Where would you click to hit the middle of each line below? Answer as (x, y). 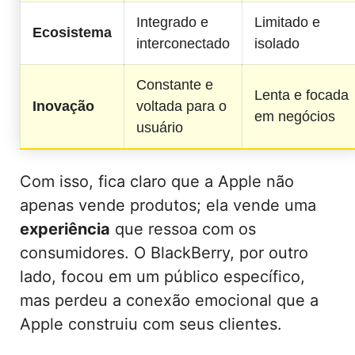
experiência (65, 229)
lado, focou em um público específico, (162, 276)
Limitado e (287, 22)
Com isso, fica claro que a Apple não (157, 181)
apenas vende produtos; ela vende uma (168, 205)
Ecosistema (72, 32)
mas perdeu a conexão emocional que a (169, 300)
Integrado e (172, 22)
